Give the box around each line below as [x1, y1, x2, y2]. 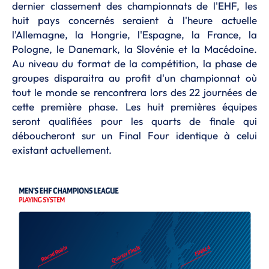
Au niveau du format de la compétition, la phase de [12, 57, 257, 70]
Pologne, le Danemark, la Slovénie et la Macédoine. [12, 43, 257, 55]
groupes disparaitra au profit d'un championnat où [12, 71, 257, 84]
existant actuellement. [12, 144, 112, 156]
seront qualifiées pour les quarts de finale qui [12, 115, 257, 127]
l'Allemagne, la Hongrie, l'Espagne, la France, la [12, 28, 257, 41]
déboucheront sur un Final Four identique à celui [12, 129, 257, 142]
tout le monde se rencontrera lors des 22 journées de [12, 86, 257, 98]
